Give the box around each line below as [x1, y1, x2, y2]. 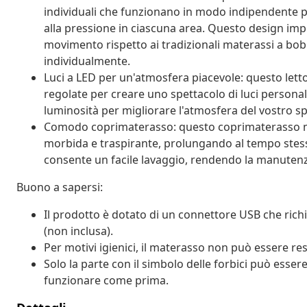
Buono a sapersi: [16, 179, 103, 195]
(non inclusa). [44, 223, 113, 238]
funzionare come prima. [44, 272, 169, 288]
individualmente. [44, 53, 130, 69]
